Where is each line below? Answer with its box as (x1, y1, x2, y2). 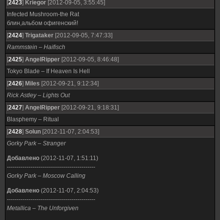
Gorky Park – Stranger (7, 140, 66, 147)
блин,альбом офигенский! (7, 20, 78, 27)
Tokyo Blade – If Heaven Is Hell (7, 68, 90, 75)
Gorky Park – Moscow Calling (7, 172, 85, 179)
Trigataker (25, 32, 54, 39)
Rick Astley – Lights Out (7, 92, 70, 99)
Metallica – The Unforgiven (7, 205, 79, 212)
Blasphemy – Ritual (7, 116, 59, 123)
